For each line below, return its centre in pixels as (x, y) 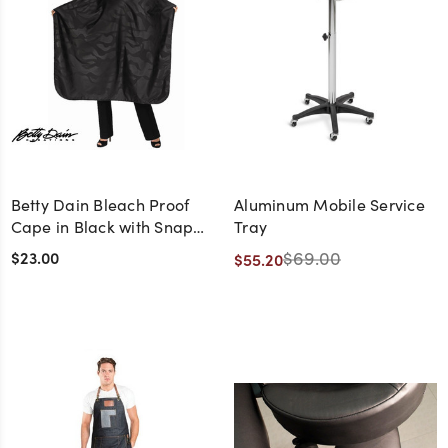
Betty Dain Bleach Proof (100, 205)
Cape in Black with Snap (102, 227)
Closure (39, 249)
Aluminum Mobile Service (329, 205)
